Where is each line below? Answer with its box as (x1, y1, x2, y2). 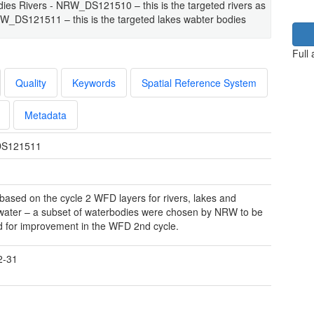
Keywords (72, 75, 116, 90)
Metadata (25, 107, 67, 122)
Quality (15, 75, 46, 90)
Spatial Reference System (142, 75, 257, 90)
